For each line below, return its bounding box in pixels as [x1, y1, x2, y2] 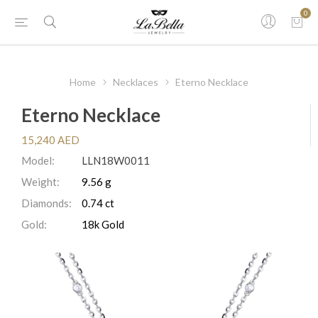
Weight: [21, 175, 60, 188]
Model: [21, 154, 55, 167]
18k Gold [82, 218, 124, 231]
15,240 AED [21, 133, 79, 146]
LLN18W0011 [82, 154, 150, 167]
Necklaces [113, 76, 158, 88]
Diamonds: [21, 197, 72, 209]
